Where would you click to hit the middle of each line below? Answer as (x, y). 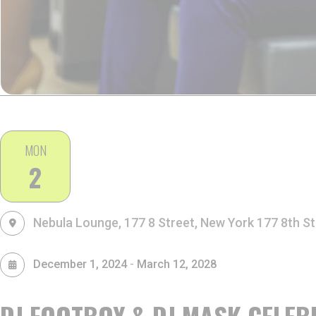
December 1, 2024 (80, 265)
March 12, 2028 (177, 265)
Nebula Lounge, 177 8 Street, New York (145, 222)
